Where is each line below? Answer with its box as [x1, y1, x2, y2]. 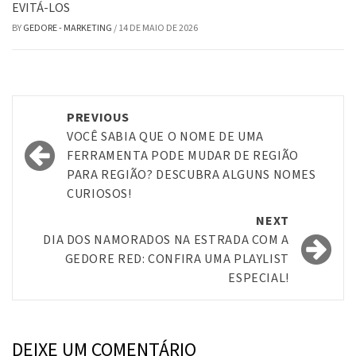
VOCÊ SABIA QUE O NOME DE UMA [67, 127, 264, 145]
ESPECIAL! [228, 269, 289, 287]
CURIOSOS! [67, 184, 132, 203]
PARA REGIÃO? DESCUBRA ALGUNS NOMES [67, 165, 316, 184]
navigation [20, 125, 126, 160]
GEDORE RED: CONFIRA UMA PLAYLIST [64, 250, 289, 268]
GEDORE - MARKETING [23, 21, 114, 35]
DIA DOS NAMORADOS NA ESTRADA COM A [43, 230, 289, 249]
